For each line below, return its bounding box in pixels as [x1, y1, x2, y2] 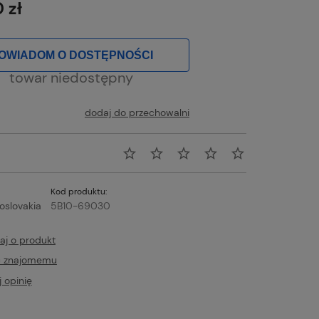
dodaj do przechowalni [84, 105, 189, 119]
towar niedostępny [9, 68, 134, 87]
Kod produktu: [50, 185, 107, 197]
